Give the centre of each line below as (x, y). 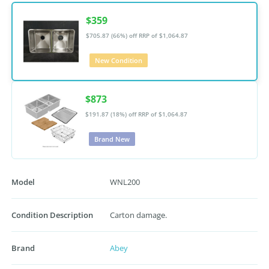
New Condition (119, 60)
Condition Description (52, 215)
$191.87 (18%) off (112, 114)
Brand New (112, 139)
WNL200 (125, 182)
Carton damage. (138, 215)
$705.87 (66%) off (112, 35)
